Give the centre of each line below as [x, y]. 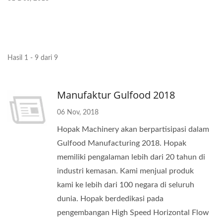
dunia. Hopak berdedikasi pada [110, 199]
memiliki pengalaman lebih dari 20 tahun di [131, 157]
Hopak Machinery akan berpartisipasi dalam [133, 129]
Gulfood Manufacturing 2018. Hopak [122, 143]
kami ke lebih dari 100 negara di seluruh [126, 185]
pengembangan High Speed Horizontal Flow [133, 213]
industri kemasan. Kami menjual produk [125, 171]
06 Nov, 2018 [78, 112]
